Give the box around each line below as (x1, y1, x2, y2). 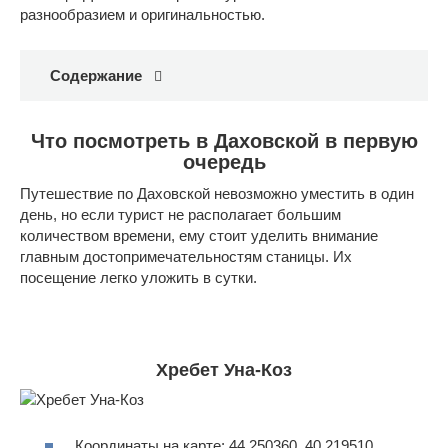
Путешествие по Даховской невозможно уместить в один (20, 184, 414, 202)
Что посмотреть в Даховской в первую (30, 130, 418, 152)
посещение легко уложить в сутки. (20, 268, 257, 286)
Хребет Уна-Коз (156, 359, 292, 380)
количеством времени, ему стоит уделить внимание (20, 226, 378, 244)
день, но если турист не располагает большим (20, 205, 341, 223)
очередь (182, 151, 266, 173)
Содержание (50, 67, 142, 84)
